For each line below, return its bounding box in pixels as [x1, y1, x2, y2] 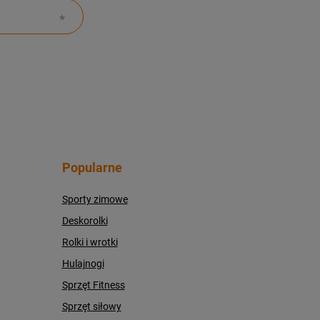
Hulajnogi [61, 258, 104, 269]
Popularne [61, 160, 122, 175]
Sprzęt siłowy [61, 301, 121, 312]
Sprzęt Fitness [61, 279, 125, 291]
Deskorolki [61, 215, 108, 226]
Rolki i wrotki [61, 236, 118, 248]
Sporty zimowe [61, 194, 128, 205]
